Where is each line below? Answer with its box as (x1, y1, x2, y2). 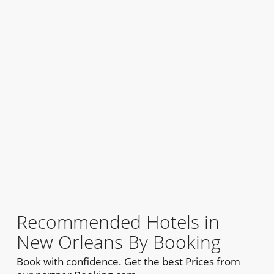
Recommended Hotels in (16, 209, 220, 235)
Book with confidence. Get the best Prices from (16, 254, 240, 269)
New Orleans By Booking (16, 229, 221, 255)
